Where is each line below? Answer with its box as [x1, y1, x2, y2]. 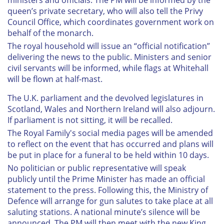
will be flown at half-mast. [7, 73, 102, 85]
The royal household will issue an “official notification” [7, 40, 210, 52]
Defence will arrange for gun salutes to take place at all [7, 195, 213, 207]
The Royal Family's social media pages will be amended [7, 127, 213, 139]
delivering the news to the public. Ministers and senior [7, 51, 211, 63]
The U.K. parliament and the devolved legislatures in [7, 92, 203, 104]
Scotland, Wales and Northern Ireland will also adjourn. [7, 103, 215, 115]
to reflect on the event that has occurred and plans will [7, 138, 213, 150]
